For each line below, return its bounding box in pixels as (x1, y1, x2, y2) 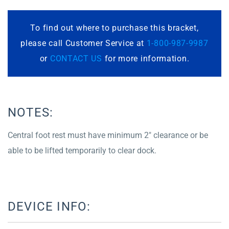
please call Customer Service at (20, 38, 147, 48)
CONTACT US (50, 53, 102, 63)
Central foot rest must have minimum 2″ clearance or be (8, 130, 208, 140)
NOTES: (8, 105, 54, 120)
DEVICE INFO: (8, 199, 91, 214)
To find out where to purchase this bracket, (30, 22, 199, 33)
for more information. (102, 53, 190, 63)
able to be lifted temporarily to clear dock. (8, 145, 156, 155)
